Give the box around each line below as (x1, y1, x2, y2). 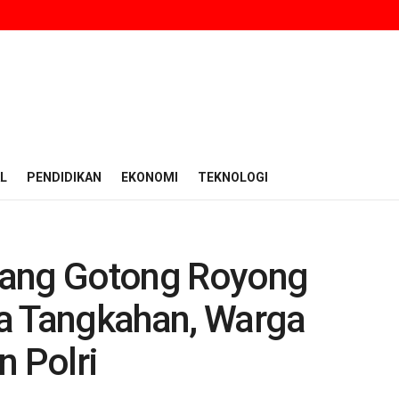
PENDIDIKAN (27, 170, 102, 184)
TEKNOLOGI (198, 170, 268, 184)
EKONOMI (121, 170, 178, 184)
